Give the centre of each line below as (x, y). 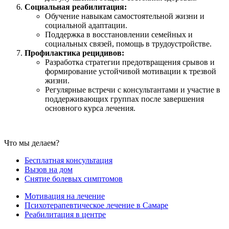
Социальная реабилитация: (76, 7)
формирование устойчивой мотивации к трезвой (131, 72)
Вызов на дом (49, 170)
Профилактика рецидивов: (74, 53)
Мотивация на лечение (65, 196)
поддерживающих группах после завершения (124, 99)
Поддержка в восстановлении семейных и (119, 35)
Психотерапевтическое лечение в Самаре (96, 205)
